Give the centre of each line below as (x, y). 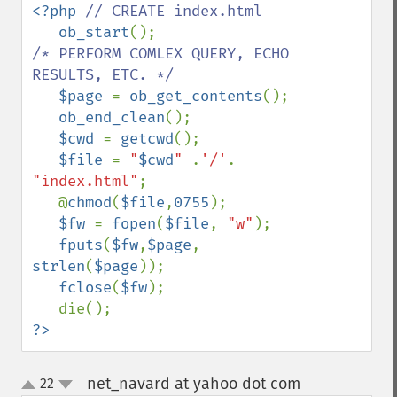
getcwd (147, 139)
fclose (85, 288)
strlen (58, 266)
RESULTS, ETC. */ (103, 75)
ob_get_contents (196, 96)
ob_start (94, 32)
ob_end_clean (112, 117)
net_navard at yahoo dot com (193, 384)
